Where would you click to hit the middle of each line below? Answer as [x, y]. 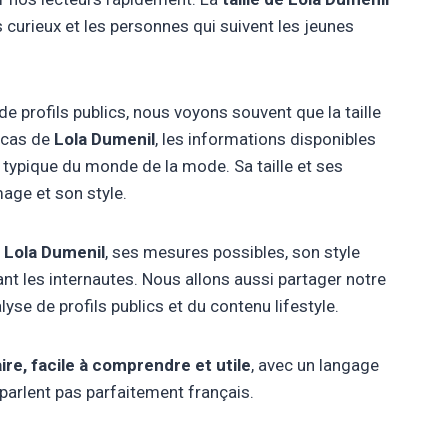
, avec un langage [315, 364]
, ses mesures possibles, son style [232, 251]
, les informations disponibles [265, 138]
